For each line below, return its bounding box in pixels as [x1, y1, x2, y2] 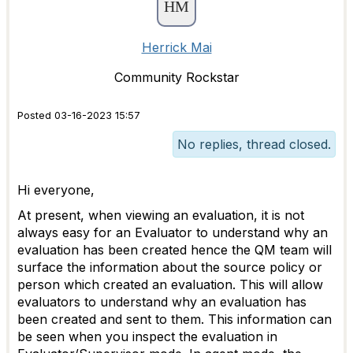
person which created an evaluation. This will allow [17, 277, 323, 292]
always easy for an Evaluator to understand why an [17, 225, 328, 240]
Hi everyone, [17, 182, 95, 198]
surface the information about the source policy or [17, 259, 322, 275]
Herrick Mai [141, 39, 212, 55]
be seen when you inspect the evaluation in [17, 329, 277, 344]
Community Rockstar [113, 69, 240, 85]
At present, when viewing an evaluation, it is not [17, 207, 304, 223]
